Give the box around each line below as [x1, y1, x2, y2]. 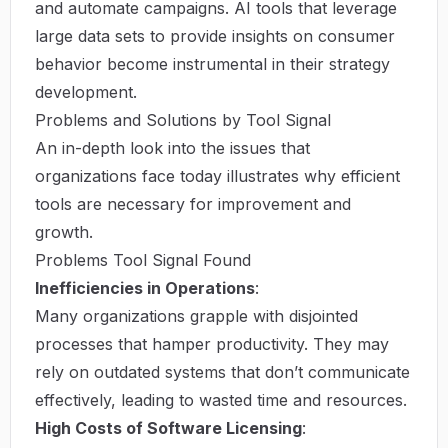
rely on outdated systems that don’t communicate [35, 361, 410, 382]
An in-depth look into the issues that [35, 137, 310, 158]
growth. [35, 221, 93, 242]
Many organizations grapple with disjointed [35, 305, 358, 326]
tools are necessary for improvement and [35, 193, 351, 214]
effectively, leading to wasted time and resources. [35, 389, 407, 410]
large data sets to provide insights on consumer [35, 25, 395, 46]
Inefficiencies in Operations [35, 277, 255, 298]
